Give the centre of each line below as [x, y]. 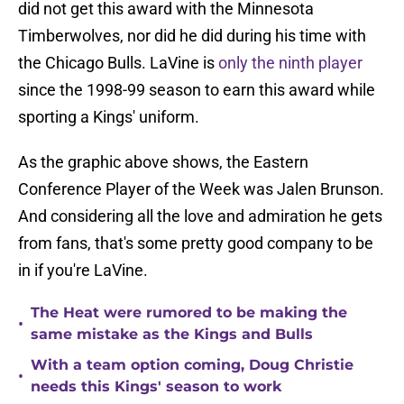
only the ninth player [290, 63]
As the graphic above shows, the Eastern [163, 162]
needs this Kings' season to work [156, 387]
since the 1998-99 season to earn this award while [197, 90]
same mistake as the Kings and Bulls [172, 335]
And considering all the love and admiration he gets [200, 216]
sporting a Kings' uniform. [109, 117]
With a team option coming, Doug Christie [192, 365]
